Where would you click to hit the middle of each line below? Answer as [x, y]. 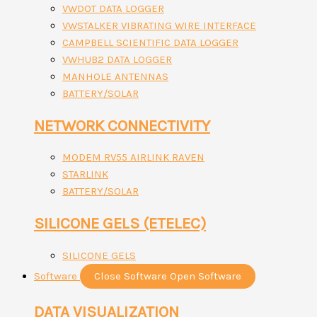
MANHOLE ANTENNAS [115, 77]
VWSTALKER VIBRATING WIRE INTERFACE [159, 26]
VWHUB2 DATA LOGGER [117, 60]
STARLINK [85, 174]
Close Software [131, 276]
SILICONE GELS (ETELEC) [120, 224]
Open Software [206, 276]
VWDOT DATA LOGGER [113, 9]
